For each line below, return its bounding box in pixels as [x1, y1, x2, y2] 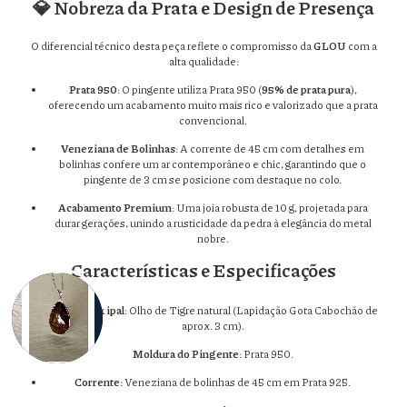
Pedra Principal [47, 303, 124, 319]
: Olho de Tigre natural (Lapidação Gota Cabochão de [124, 303, 378, 319]
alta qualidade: [168, 54, 239, 70]
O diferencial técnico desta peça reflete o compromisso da [30, 38, 313, 55]
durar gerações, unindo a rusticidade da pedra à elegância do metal [54, 215, 372, 232]
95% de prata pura [261, 82, 351, 98]
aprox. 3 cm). [181, 318, 244, 334]
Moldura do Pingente [132, 346, 239, 362]
